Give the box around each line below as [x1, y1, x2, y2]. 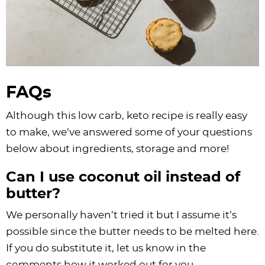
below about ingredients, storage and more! [6, 143, 229, 154]
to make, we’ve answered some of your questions [6, 127, 252, 137]
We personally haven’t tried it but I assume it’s [6, 209, 237, 220]
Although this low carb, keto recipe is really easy [6, 110, 247, 121]
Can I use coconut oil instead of [6, 170, 240, 185]
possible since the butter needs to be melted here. [6, 226, 259, 237]
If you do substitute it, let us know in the [6, 243, 206, 253]
